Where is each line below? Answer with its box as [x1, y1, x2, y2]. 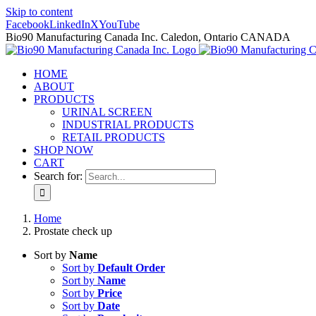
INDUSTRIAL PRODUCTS [62, 119, 194, 130]
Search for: [34, 170, 83, 182]
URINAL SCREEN [62, 106, 152, 118]
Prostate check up [34, 225, 112, 237]
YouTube [99, 18, 140, 30]
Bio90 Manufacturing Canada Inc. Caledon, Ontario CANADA [6, 31, 291, 43]
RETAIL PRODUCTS [62, 131, 165, 143]
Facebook [6, 18, 49, 30]
